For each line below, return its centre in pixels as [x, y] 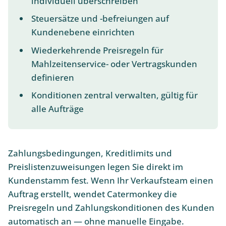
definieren [52, 77]
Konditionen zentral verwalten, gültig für [114, 95]
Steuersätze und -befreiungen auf [100, 19]
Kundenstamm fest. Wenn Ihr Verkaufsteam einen [111, 180]
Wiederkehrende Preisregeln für [97, 50]
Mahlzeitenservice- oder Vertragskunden [114, 64]
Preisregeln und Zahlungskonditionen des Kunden [111, 207]
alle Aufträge [57, 109]
